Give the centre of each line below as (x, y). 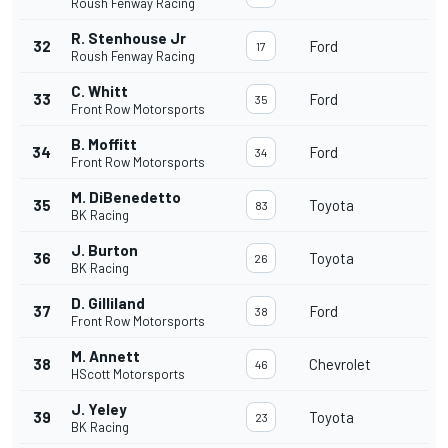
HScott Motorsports (128, 374)
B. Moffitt (104, 144)
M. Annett (105, 356)
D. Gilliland (108, 303)
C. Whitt (99, 91)
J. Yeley (99, 409)
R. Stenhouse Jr (128, 38)
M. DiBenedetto (126, 197)
